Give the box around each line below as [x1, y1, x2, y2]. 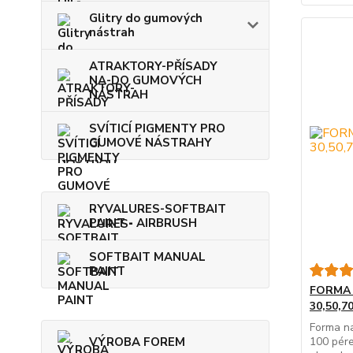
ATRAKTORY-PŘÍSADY [89, 58, 217, 75]
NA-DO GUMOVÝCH [89, 72, 202, 89]
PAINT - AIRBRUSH [89, 215, 197, 232]
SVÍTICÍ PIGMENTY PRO [89, 121, 225, 137]
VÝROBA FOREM [89, 334, 185, 351]
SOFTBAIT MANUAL [89, 249, 206, 266]
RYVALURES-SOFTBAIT [89, 201, 226, 217]
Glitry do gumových [89, 10, 203, 27]
